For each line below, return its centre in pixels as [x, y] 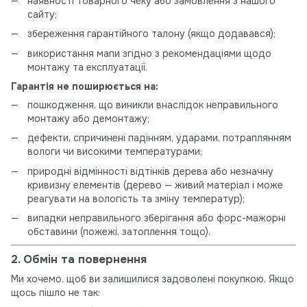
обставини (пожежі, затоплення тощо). [119, 232]
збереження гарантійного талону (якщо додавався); [151, 34]
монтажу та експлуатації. [87, 67]
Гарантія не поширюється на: [85, 86]
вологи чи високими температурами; [115, 152]
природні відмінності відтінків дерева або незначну [150, 171]
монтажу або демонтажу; [88, 118]
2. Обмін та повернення [79, 260]
